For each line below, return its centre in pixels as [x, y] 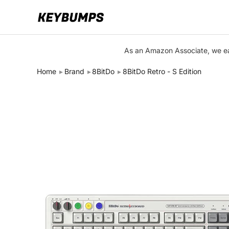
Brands [26, 95]
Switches [30, 68]
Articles [27, 122]
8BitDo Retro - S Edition [162, 71]
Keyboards [33, 42]
